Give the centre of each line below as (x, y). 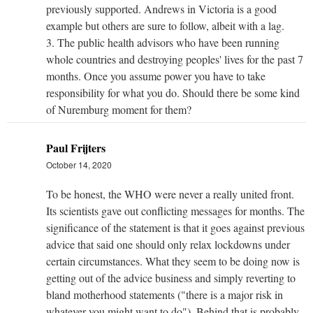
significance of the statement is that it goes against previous (175, 227)
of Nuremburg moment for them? (119, 109)
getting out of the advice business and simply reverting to (171, 277)
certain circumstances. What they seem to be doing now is (173, 261)
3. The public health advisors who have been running (163, 42)
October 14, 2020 (79, 164)
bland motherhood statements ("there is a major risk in (165, 294)
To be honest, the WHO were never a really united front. (170, 194)
